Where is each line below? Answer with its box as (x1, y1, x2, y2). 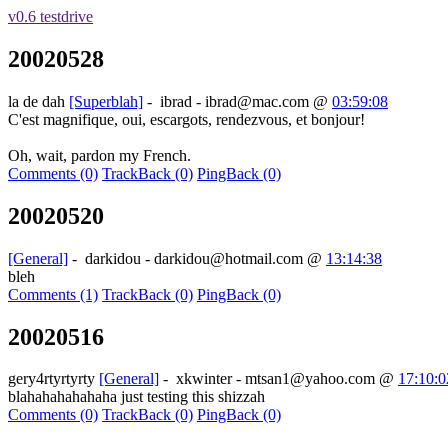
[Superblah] (69, 92, 143, 110)
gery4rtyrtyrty (8, 370, 99, 388)
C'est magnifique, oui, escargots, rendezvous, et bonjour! (8, 110, 365, 128)
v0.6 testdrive (8, 8, 93, 25)
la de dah (8, 92, 69, 110)
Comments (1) (8, 285, 98, 303)
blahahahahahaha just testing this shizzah (8, 388, 265, 406)
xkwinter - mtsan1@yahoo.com (176, 370, 375, 388)
